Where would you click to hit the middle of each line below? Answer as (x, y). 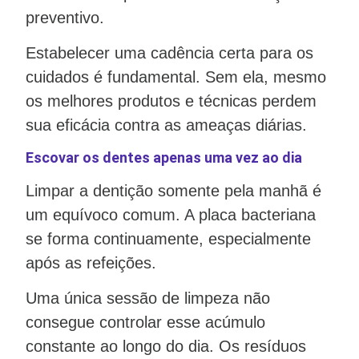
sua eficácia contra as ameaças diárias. (166, 125)
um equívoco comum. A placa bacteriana (171, 214)
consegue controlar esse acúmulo (145, 322)
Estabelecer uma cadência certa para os (169, 53)
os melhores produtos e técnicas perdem (171, 101)
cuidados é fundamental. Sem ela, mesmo (176, 77)
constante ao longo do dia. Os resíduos (166, 346)
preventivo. (65, 17)
